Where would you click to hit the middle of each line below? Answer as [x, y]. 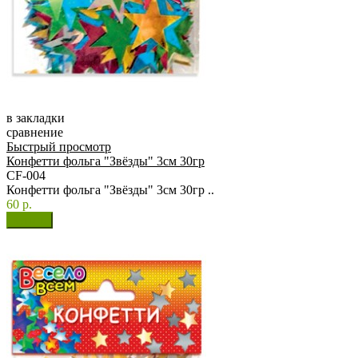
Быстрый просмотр [59, 147]
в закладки [36, 118]
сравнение [35, 133]
